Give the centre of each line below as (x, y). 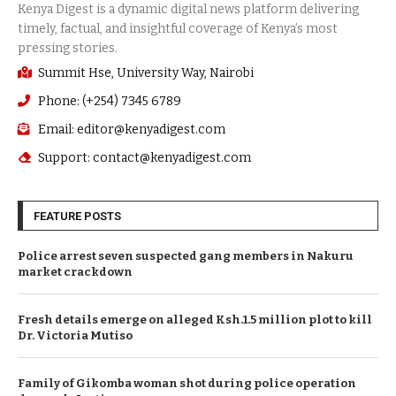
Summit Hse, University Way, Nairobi (145, 72)
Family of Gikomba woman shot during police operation (187, 383)
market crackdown (75, 271)
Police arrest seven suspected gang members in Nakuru (186, 255)
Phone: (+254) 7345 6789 (109, 101)
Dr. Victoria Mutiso (75, 335)
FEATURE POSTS (77, 216)
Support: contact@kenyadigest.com (144, 157)
